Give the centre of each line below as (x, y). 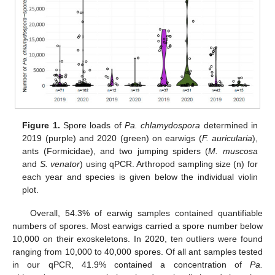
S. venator (60, 164)
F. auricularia (227, 138)
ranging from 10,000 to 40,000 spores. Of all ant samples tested (137, 252)
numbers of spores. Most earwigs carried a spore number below (137, 226)
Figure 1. (41, 126)
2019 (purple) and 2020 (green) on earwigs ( (112, 138)
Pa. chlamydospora (162, 126)
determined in (229, 126)
